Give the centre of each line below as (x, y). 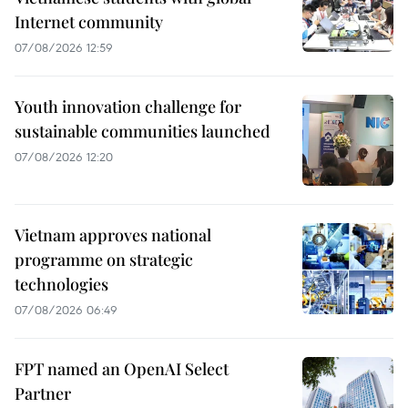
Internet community (89, 21)
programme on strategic (104, 259)
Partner (43, 393)
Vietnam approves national (113, 235)
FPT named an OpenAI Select (122, 368)
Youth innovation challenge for (128, 106)
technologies (61, 284)
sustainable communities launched (143, 131)
